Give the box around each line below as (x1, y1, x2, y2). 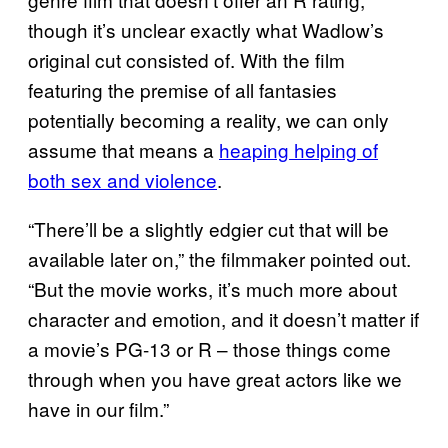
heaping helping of (219, 135, 378, 163)
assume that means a (28, 135, 219, 163)
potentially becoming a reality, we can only (28, 105, 389, 133)
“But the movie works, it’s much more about (28, 274, 397, 302)
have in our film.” (28, 394, 169, 422)
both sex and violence (28, 165, 217, 193)
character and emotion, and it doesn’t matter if (28, 304, 419, 332)
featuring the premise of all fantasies (28, 75, 337, 103)
